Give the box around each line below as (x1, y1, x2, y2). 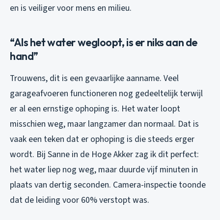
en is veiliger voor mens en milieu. (10, 1, 132, 14)
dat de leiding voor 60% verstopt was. (10, 193, 149, 206)
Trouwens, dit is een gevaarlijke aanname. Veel (10, 72, 179, 84)
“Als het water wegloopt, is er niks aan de (10, 35, 197, 49)
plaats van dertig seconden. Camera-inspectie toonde (10, 178, 206, 191)
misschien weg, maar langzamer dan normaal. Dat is (10, 117, 199, 130)
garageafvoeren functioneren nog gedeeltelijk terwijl (10, 87, 203, 100)
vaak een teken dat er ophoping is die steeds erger (10, 133, 194, 145)
